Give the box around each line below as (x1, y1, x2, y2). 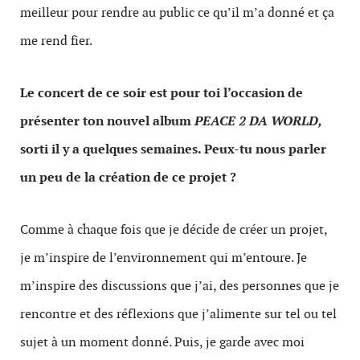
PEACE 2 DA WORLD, (194, 112, 322, 129)
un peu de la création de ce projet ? (20, 168, 236, 186)
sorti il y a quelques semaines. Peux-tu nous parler (20, 140, 326, 157)
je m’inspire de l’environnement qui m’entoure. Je (20, 248, 307, 266)
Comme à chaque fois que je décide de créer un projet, (20, 220, 327, 238)
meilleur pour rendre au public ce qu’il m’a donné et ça (20, 3, 334, 21)
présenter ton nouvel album (20, 112, 194, 129)
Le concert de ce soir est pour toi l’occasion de (20, 84, 303, 101)
